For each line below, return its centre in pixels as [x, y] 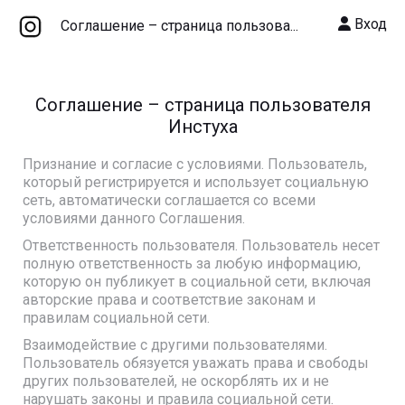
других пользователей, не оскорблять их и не [176, 381]
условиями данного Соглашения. [134, 218]
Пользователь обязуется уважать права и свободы [196, 363]
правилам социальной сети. [116, 318]
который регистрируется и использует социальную [196, 182]
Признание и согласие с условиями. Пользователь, [195, 164]
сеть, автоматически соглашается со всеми [169, 200]
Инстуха [202, 127]
